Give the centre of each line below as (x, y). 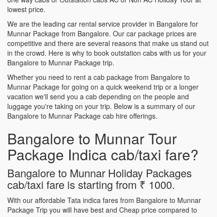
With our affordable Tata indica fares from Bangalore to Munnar (104, 200)
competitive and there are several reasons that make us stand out (108, 43)
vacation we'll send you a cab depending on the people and (98, 96)
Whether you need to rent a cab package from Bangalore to (99, 77)
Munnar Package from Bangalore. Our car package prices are (102, 33)
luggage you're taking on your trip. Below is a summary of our (101, 106)
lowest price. (26, 9)
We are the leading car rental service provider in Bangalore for (103, 23)
